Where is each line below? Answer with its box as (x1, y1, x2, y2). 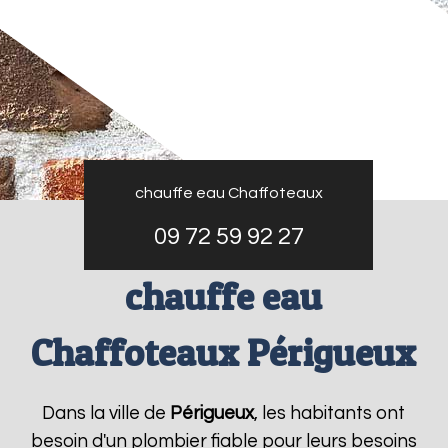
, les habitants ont (254, 404, 406, 423)
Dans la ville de (42, 404, 171, 423)
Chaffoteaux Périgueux (31, 330, 417, 375)
